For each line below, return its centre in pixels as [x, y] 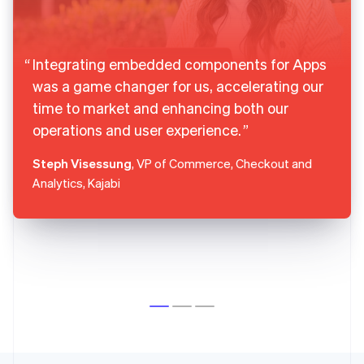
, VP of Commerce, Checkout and [222, 164]
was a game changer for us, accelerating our [178, 86]
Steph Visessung [82, 164]
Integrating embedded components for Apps [180, 64]
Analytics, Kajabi [76, 183]
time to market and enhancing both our [160, 108]
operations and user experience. [137, 130]
